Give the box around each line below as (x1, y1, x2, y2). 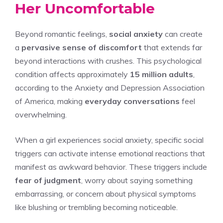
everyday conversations (85, 96, 180, 106)
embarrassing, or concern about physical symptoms (15, 188, 196, 199)
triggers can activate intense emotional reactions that (15, 148, 205, 158)
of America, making (15, 96, 85, 106)
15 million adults (130, 69, 193, 79)
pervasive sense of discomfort (21, 42, 142, 52)
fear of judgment (15, 175, 81, 185)
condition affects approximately (15, 69, 130, 79)
